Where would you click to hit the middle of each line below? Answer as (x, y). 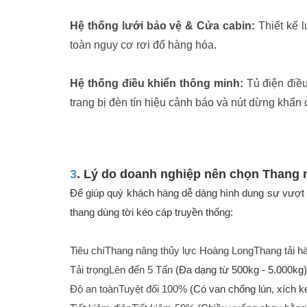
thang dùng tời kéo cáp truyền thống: (151, 212)
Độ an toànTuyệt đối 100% (128, 289)
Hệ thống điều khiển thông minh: (157, 84)
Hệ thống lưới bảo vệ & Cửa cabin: (162, 26)
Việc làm (63, 7)
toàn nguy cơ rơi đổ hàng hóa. (143, 45)
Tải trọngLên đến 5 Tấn (121, 270)
